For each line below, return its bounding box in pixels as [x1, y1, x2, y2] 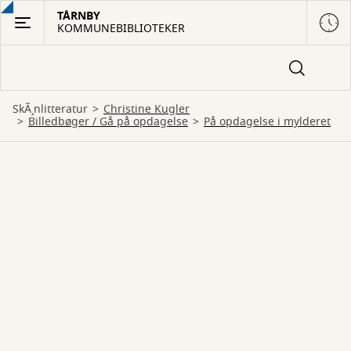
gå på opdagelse [107, 114, 188, 130]
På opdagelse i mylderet [210, 114, 331, 130]
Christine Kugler [110, 101, 190, 118]
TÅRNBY [57, 8, 100, 24]
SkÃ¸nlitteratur [19, 101, 88, 118]
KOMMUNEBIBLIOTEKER [57, 20, 185, 37]
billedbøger [35, 114, 89, 130]
